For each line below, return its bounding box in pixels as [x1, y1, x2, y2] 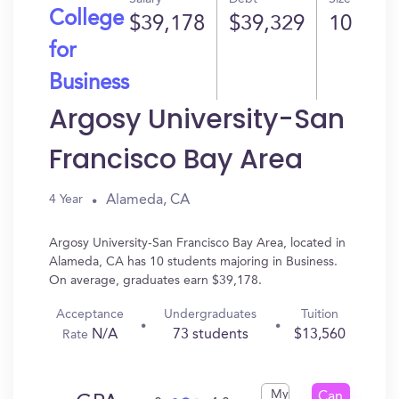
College [49, 9, 124, 30]
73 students [172, 328, 248, 342]
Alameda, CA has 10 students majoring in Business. [49, 256, 338, 268]
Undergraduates [164, 308, 257, 321]
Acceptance [56, 308, 125, 321]
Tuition [301, 308, 339, 321]
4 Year [49, 193, 83, 206]
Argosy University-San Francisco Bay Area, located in [49, 237, 346, 249]
